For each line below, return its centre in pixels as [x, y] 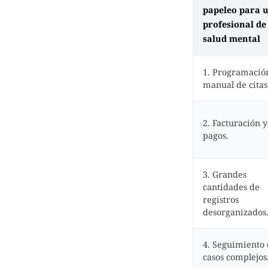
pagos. [216, 135]
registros [221, 200]
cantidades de [231, 187]
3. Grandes [225, 174]
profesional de [234, 24]
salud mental [232, 39]
